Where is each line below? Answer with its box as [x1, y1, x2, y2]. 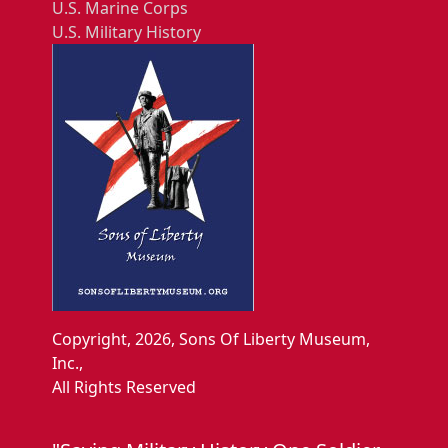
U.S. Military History [52, 20, 201, 43]
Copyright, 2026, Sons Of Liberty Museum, [52, 327, 370, 350]
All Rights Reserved [52, 375, 196, 398]
